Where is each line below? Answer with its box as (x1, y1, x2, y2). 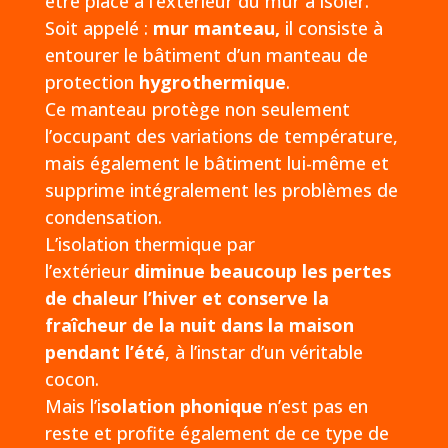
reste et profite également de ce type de (44, 420, 389, 445)
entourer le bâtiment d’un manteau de (44, 42, 368, 67)
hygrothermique (138, 69, 286, 94)
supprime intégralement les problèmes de (44, 177, 398, 202)
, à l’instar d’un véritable (164, 339, 363, 364)
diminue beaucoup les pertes (133, 258, 391, 283)
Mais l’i (44, 393, 101, 418)
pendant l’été (44, 339, 165, 364)
